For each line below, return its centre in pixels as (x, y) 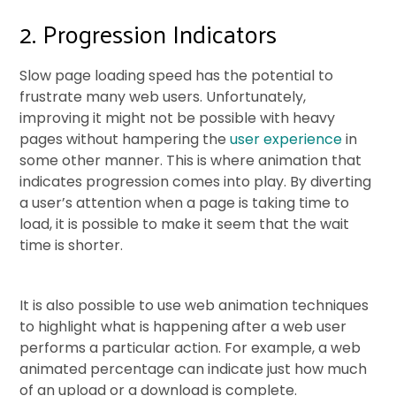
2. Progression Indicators (148, 33)
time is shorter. (72, 245)
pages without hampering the (125, 139)
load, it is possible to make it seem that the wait (185, 224)
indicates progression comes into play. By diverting (196, 181)
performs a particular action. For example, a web (190, 347)
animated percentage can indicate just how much (194, 369)
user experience (286, 139)
